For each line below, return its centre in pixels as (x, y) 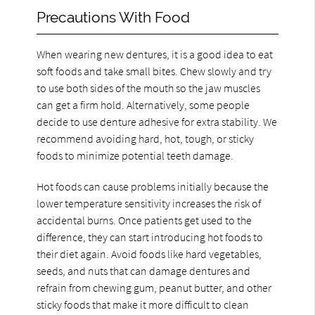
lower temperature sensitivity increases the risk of (149, 203)
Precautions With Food (114, 17)
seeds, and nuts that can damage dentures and (144, 270)
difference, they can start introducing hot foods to (150, 237)
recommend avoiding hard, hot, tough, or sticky (146, 138)
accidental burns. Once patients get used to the (144, 220)
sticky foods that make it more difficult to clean (143, 304)
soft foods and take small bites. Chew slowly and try (154, 71)
